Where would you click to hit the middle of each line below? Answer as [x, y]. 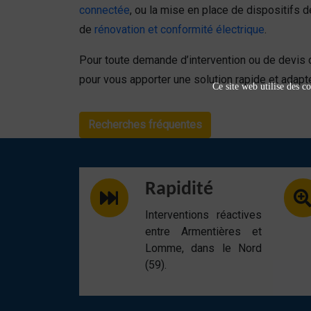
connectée [104, 10]
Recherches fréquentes [145, 125]
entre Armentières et [203, 232]
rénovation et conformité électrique [179, 30]
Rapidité [179, 190]
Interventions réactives [203, 215]
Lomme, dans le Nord [203, 248]
